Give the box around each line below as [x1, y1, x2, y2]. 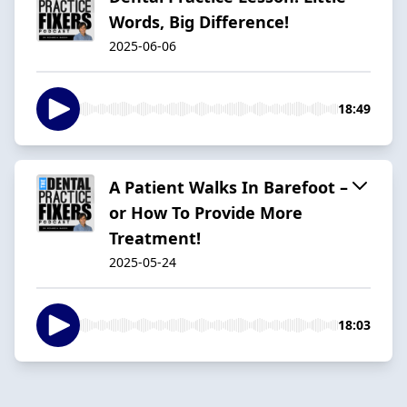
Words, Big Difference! [109, 10, 289, 33]
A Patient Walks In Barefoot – [109, 175, 348, 198]
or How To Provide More [109, 201, 303, 223]
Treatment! [109, 226, 201, 249]
